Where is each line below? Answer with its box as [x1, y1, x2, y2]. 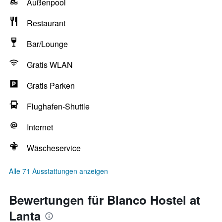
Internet [27, 121, 53, 133]
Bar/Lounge [27, 38, 68, 50]
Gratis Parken [27, 80, 75, 91]
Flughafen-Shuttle [27, 101, 90, 112]
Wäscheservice [27, 142, 81, 154]
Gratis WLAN [27, 59, 73, 70]
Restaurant [27, 17, 65, 29]
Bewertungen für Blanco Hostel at [9, 191, 200, 208]
